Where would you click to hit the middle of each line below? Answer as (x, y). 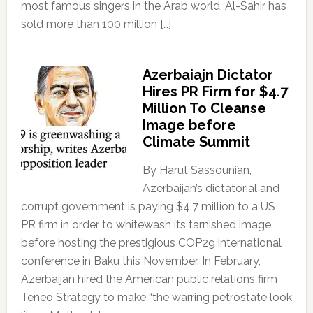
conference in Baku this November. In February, (140, 261)
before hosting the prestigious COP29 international (151, 242)
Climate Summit (196, 141)
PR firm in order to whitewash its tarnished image (146, 224)
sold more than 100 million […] (96, 24)
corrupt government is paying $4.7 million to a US (148, 206)
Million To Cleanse (204, 108)
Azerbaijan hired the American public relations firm (149, 279)
